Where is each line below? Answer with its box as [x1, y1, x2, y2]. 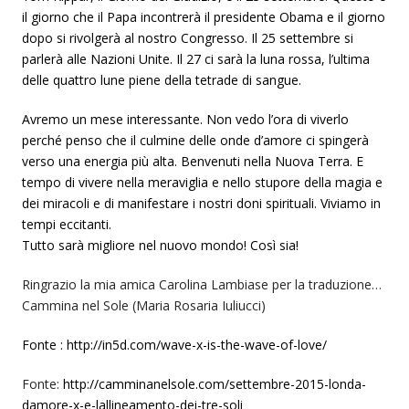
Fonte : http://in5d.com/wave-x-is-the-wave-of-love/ [22, 336, 327, 354]
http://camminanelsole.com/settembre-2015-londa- [63, 375, 366, 393]
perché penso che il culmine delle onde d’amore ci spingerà [22, 131, 369, 150]
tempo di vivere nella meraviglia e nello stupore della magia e [22, 173, 383, 192]
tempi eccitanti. [22, 215, 111, 234]
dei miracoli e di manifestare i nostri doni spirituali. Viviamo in [22, 194, 381, 213]
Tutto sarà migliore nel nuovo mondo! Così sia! [22, 236, 299, 255]
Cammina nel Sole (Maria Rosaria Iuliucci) [22, 297, 266, 315]
